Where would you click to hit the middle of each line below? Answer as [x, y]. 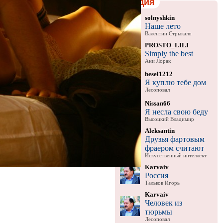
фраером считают [174, 148]
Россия [156, 175]
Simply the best [169, 53]
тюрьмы [158, 212]
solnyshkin [160, 17]
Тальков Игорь [162, 183]
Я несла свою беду [176, 111]
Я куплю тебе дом [175, 82]
